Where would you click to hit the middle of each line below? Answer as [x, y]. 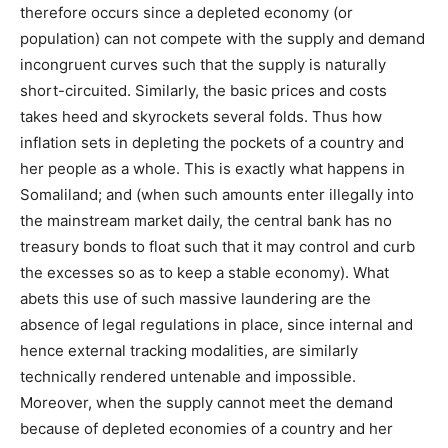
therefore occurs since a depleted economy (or [186, 12]
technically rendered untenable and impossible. [188, 376]
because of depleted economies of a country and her [206, 428]
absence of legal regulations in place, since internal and [216, 324]
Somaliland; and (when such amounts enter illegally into [217, 194]
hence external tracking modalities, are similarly [189, 350]
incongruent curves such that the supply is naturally [203, 64]
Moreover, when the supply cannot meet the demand [206, 402]
